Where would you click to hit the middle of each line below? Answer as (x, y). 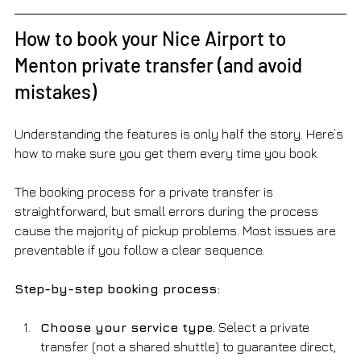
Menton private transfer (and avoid (160, 64)
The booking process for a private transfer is (145, 191)
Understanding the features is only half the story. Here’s (180, 133)
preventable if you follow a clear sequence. (139, 249)
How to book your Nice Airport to (152, 38)
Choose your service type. (128, 327)
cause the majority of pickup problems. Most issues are (177, 230)
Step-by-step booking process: (117, 288)
